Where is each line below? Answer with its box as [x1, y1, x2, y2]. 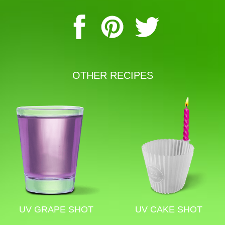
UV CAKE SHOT [135, 204, 202, 214]
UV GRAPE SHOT [19, 204, 93, 214]
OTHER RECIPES [72, 70, 153, 81]
